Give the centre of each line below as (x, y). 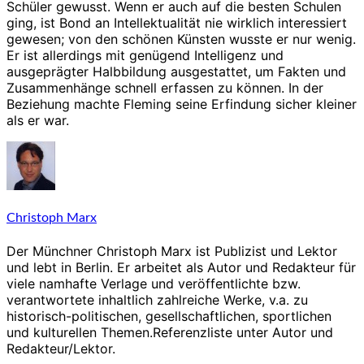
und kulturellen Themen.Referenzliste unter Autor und (170, 333)
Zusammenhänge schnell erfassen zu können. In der (165, 87)
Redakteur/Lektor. (61, 349)
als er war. (38, 120)
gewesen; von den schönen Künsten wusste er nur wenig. (181, 39)
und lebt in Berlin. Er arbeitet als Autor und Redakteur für (181, 268)
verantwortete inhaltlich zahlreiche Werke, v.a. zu (157, 300)
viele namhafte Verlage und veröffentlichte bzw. (154, 284)
